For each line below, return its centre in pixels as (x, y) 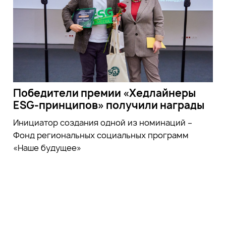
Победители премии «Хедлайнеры (104, 93)
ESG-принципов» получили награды (108, 105)
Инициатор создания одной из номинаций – (102, 122)
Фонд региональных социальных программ (101, 135)
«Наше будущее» (47, 148)
